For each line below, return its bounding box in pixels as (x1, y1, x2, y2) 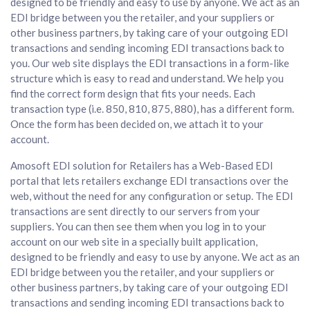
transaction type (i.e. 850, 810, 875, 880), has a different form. (10, 102, 294, 115)
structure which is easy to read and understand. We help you (10, 71, 284, 84)
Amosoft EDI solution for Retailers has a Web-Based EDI (10, 158, 273, 172)
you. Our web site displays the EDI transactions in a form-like (10, 56, 289, 69)
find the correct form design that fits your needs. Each (10, 86, 255, 100)
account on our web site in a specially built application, (10, 235, 257, 248)
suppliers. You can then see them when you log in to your (10, 219, 266, 232)
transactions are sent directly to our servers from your (10, 204, 260, 217)
